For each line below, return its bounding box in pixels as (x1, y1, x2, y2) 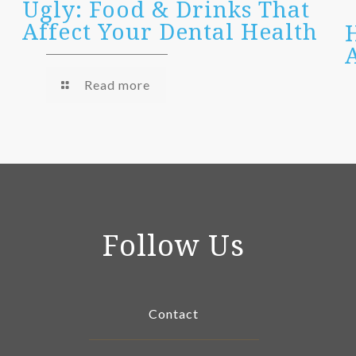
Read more (84, 77, 151, 93)
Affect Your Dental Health (21, 16, 318, 47)
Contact (149, 306, 199, 322)
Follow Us (103, 226, 246, 265)
